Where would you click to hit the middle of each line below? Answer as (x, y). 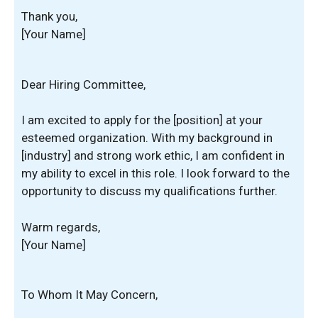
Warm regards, (61, 227)
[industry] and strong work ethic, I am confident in (153, 155)
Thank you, (49, 16)
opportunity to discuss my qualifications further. (149, 191)
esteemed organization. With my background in (147, 138)
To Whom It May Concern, (89, 295)
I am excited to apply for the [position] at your (142, 120)
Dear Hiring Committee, (83, 84)
